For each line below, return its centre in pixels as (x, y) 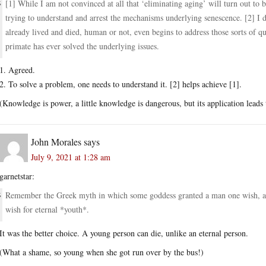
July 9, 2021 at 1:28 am (71, 157)
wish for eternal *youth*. (47, 209)
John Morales (56, 141)
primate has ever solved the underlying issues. (82, 46)
